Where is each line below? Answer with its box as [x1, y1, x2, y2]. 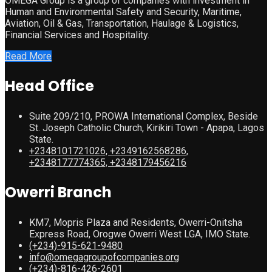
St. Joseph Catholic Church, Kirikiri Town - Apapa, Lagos [29, 122, 264, 134]
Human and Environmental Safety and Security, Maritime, [5, 6, 242, 18]
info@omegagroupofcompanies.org [29, 251, 179, 263]
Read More [5, 50, 52, 63]
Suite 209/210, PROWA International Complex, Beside [29, 110, 258, 123]
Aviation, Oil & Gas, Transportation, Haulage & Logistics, [5, 18, 239, 30]
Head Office [5, 76, 94, 97]
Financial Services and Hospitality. [5, 29, 149, 41]
